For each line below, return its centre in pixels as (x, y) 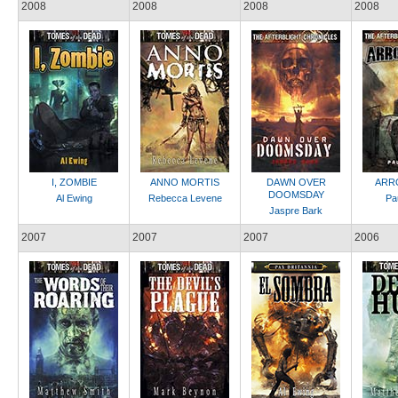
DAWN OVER (296, 182)
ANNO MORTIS (185, 182)
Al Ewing (74, 198)
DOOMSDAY (296, 195)
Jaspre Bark (296, 211)
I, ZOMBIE (74, 182)
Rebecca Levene (185, 198)
